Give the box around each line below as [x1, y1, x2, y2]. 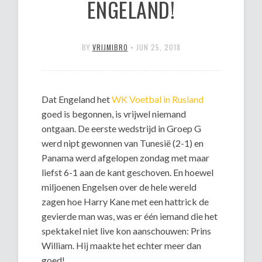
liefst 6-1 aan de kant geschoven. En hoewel [42, 166, 214, 178]
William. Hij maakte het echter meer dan [42, 239, 202, 251]
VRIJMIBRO [92, 42, 128, 52]
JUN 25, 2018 [136, 42, 181, 52]
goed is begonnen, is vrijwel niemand [42, 108, 187, 119]
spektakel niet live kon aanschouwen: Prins [42, 225, 212, 236]
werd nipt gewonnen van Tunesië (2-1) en [42, 137, 204, 149]
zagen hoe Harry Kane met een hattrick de [42, 195, 209, 207]
